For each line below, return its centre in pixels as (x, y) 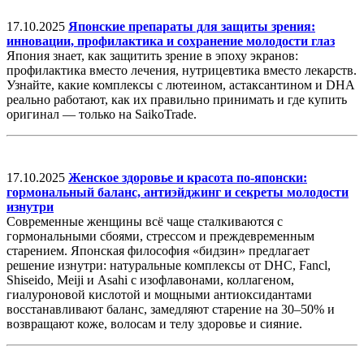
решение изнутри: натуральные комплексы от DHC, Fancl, (169, 266)
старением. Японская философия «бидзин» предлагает (158, 251)
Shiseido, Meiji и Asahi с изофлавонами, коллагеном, (150, 280)
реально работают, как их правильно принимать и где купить (177, 100)
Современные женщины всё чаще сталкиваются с (145, 222)
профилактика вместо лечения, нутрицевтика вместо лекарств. (182, 71)
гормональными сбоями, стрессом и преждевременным (160, 236)
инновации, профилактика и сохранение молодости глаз (171, 41)
